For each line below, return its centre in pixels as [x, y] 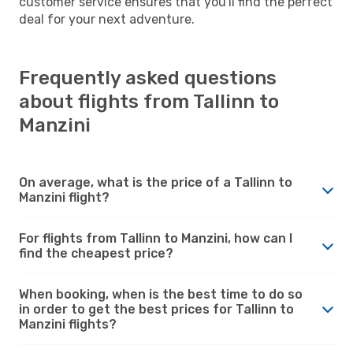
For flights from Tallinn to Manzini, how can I [156, 238]
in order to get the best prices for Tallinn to [156, 309]
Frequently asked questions [148, 78]
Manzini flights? [68, 324]
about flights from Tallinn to [149, 101]
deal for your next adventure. [107, 19]
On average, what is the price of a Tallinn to [156, 182]
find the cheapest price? [96, 253]
